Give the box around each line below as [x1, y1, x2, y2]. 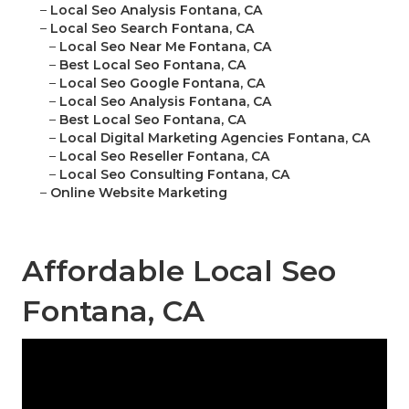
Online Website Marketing [50, 184, 227, 202]
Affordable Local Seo [22, 253, 336, 289]
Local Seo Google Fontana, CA [59, 75, 265, 92]
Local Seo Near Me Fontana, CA [59, 38, 271, 56]
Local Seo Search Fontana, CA [50, 20, 254, 37]
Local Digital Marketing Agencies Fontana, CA [59, 130, 370, 147]
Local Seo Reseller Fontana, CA [59, 148, 269, 165]
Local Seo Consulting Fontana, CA [59, 166, 289, 184]
